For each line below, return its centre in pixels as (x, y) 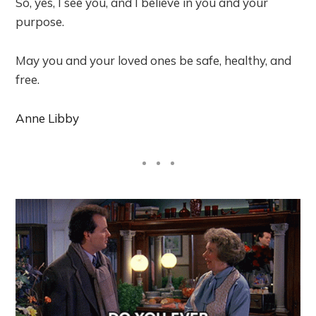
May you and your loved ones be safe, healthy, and (154, 60)
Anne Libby (48, 118)
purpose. (40, 21)
